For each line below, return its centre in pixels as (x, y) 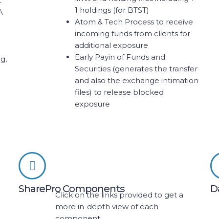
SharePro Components (72, 189)
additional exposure (112, 45)
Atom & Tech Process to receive (134, 22)
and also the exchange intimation (137, 80)
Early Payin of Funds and (120, 57)
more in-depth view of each (107, 207)
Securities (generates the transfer (136, 69)
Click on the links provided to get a (120, 195)
